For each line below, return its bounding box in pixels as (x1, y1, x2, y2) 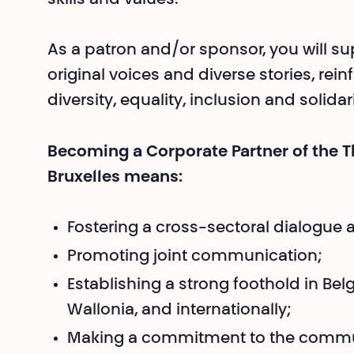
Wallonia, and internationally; (67, 303, 291, 318)
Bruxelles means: (47, 169, 183, 186)
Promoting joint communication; (67, 249, 322, 265)
